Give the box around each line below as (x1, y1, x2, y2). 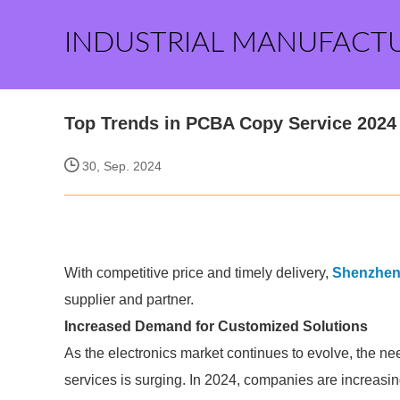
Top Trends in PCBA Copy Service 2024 (64, 113, 396, 133)
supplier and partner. (64, 292, 194, 307)
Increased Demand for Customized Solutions (64, 319, 368, 334)
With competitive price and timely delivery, (64, 265, 332, 280)
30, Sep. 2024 (79, 159, 162, 173)
